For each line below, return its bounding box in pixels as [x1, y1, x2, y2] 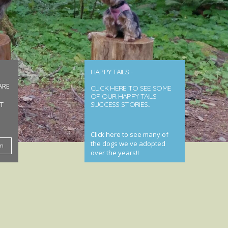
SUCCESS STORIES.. [90, 100, 150, 109]
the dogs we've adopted [90, 139, 165, 148]
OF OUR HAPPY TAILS [90, 92, 157, 101]
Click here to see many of [90, 130, 168, 139]
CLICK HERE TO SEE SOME [90, 83, 172, 93]
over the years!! [90, 148, 139, 157]
